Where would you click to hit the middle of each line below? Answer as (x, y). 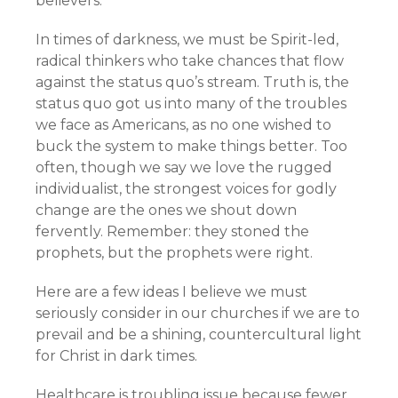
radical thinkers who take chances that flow (190, 61)
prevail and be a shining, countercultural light (199, 334)
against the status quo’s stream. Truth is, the (192, 82)
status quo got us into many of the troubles (191, 103)
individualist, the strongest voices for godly (186, 189)
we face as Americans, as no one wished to (183, 125)
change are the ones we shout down (166, 210)
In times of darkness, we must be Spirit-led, (187, 40)
